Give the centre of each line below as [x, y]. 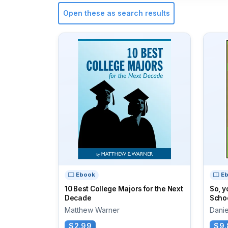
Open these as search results [116, 13]
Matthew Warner [92, 210]
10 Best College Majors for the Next [124, 189]
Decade [78, 198]
